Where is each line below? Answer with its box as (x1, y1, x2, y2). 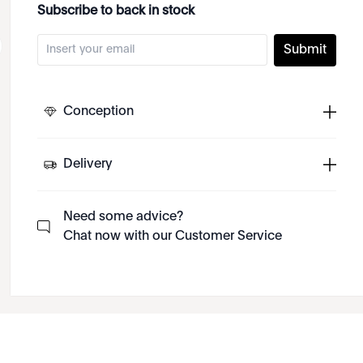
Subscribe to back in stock (37, 5, 195, 18)
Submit (284, 44, 327, 57)
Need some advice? (63, 211, 184, 224)
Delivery (63, 158, 113, 171)
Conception (63, 105, 135, 118)
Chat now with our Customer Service (63, 230, 283, 243)
